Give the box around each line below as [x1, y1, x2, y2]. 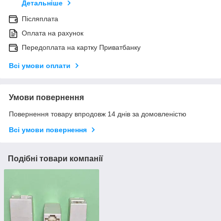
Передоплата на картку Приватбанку [22, 43, 141, 52]
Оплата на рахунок [22, 29, 83, 37]
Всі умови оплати [9, 62, 71, 70]
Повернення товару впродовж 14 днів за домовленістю [9, 110, 186, 118]
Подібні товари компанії [8, 154, 103, 163]
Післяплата [22, 15, 58, 23]
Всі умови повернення [9, 126, 87, 134]
